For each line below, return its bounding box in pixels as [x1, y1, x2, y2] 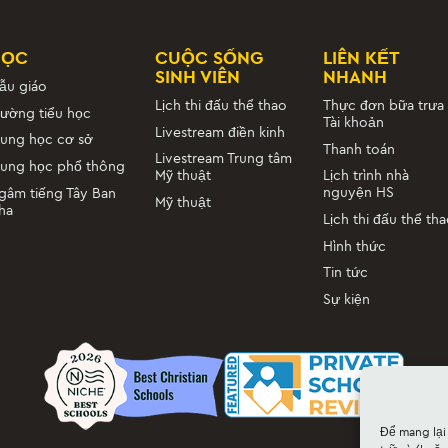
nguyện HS [323, 185, 395, 201]
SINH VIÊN [155, 66, 241, 88]
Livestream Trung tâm [155, 151, 293, 167]
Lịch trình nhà [323, 168, 410, 184]
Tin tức [323, 265, 369, 281]
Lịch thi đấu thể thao [155, 98, 288, 114]
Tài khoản [323, 115, 385, 131]
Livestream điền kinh [155, 124, 286, 140]
